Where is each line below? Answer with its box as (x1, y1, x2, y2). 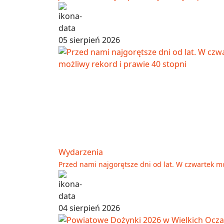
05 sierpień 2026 (58, 34, 120, 46)
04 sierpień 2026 (58, 202, 120, 214)
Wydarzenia (58, 146, 103, 158)
